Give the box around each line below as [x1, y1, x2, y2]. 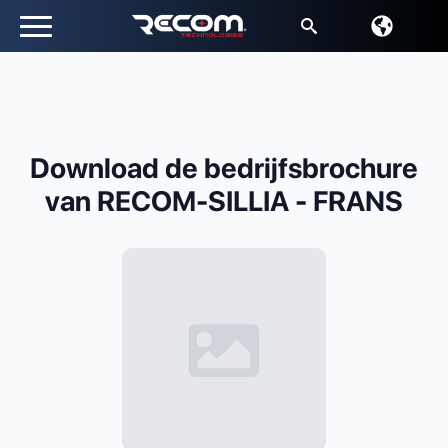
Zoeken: [282, 52, 337, 71]
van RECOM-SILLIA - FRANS [45, 184, 403, 218]
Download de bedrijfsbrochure [30, 151, 418, 185]
